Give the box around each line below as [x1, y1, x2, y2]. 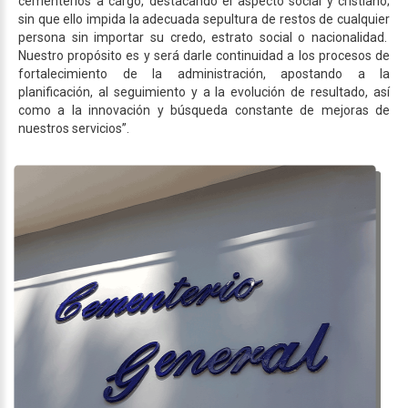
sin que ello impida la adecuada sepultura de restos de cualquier [18, 11, 390, 26]
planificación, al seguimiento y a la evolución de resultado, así [18, 84, 390, 99]
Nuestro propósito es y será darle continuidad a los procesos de [18, 47, 390, 63]
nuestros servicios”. [18, 120, 129, 136]
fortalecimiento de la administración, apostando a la [18, 66, 390, 81]
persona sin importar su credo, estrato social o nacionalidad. [18, 29, 390, 45]
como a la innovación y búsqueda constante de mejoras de [18, 102, 390, 117]
